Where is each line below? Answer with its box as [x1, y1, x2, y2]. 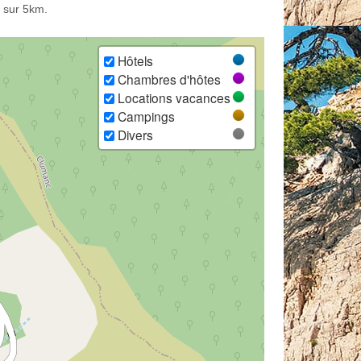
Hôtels [114, 52, 153, 70]
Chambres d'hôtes [114, 70, 221, 89]
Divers [114, 126, 153, 144]
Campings [114, 107, 175, 126]
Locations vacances [114, 89, 230, 107]
